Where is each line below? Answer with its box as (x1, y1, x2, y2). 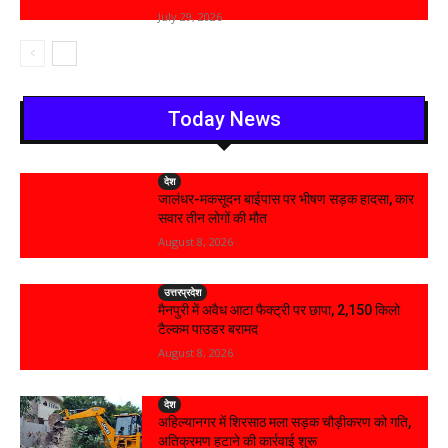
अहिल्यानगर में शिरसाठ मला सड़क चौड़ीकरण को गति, (158, 414, 412, 431)
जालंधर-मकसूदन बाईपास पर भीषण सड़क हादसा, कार (158, 190, 415, 207)
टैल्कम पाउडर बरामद (158, 321, 259, 338)
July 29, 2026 (158, 8, 223, 24)
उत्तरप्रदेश (164, 285, 202, 300)
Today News (167, 106, 281, 131)
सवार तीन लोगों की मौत (158, 209, 268, 226)
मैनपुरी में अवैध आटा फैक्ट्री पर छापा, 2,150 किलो (158, 302, 401, 319)
